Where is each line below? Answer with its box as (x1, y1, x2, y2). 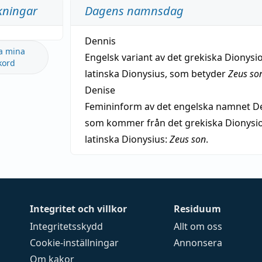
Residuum (174, 202, 222, 215)
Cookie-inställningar (30, 236, 119, 249)
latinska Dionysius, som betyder (84, 67, 228, 80)
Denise (84, 84, 115, 96)
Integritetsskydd (30, 220, 104, 233)
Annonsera (174, 236, 223, 249)
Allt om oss (174, 220, 223, 233)
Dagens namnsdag (84, 3, 184, 19)
